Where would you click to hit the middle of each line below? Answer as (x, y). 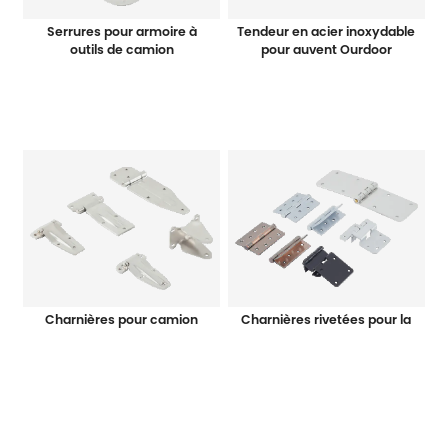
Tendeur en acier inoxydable (326, 32)
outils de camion (121, 50)
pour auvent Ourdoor (326, 50)
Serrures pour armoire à (121, 32)
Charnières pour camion (122, 320)
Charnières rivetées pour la (326, 320)
